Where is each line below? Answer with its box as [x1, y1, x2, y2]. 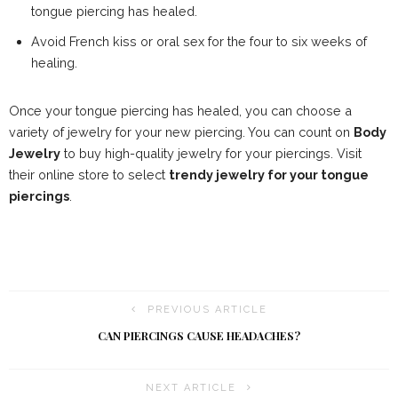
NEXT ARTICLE [146, 382, 236, 394]
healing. [31, 55, 77, 71]
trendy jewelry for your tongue [169, 167, 369, 183]
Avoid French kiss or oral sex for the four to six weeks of [31, 34, 367, 50]
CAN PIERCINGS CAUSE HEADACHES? [98, 329, 300, 344]
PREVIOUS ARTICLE [147, 304, 267, 316]
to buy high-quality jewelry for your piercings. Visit [60, 146, 362, 162]
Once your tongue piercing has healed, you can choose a [9, 103, 352, 119]
